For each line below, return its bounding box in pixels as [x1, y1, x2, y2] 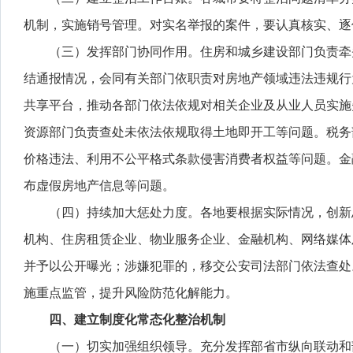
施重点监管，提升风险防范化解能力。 [24, 286, 238, 299]
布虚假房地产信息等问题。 [24, 179, 175, 192]
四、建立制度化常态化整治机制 [49, 313, 225, 326]
